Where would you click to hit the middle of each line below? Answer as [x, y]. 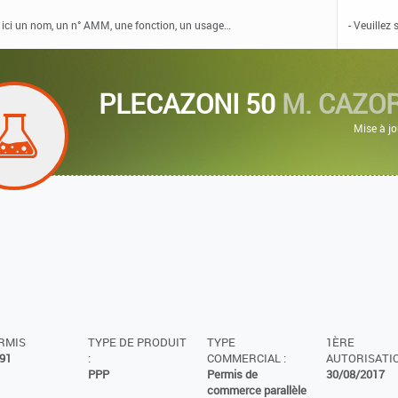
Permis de [232, 375]
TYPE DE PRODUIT [137, 343]
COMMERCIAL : [246, 359]
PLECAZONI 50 [191, 103]
